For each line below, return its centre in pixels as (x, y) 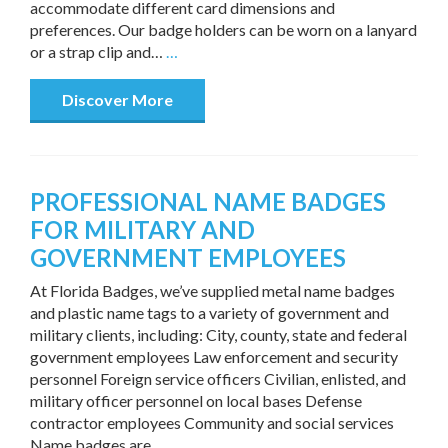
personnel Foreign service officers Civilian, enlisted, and (218, 379)
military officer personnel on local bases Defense (196, 401)
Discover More (117, 99)
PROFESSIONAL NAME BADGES (208, 202)
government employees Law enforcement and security (214, 357)
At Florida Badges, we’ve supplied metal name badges (212, 291)
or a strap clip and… (98, 51)
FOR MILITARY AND (142, 230)
